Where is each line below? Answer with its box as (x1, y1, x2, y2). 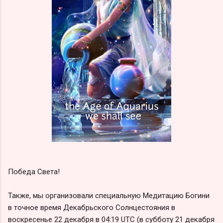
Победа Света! (8, 167, 60, 176)
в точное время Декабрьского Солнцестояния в (8, 203, 175, 212)
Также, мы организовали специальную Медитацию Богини (8, 191, 210, 200)
